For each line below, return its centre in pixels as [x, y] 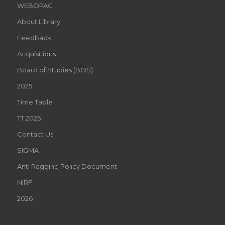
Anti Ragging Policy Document [67, 166]
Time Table [35, 102]
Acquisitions [36, 54]
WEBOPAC [35, 6]
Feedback [34, 38]
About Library [38, 22]
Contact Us [35, 134]
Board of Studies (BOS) [55, 70]
